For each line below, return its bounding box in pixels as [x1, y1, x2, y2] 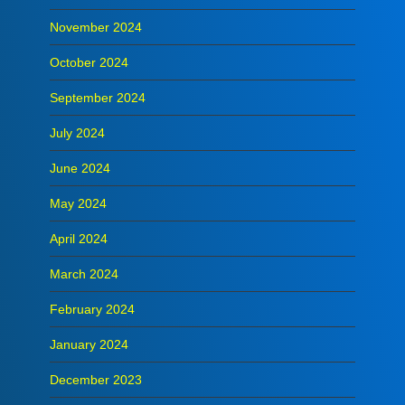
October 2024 [50, 55, 128, 71]
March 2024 [50, 267, 118, 282]
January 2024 [50, 337, 128, 353]
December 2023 [50, 372, 142, 388]
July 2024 [50, 126, 105, 141]
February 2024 [50, 302, 135, 317]
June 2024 [50, 161, 110, 176]
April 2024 [50, 231, 108, 247]
